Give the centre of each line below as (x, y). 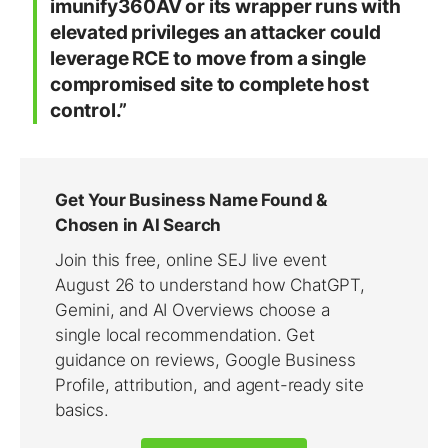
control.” (89, 111)
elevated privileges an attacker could (215, 33)
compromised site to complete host (209, 85)
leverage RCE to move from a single (208, 59)
